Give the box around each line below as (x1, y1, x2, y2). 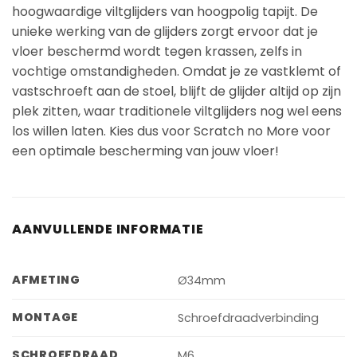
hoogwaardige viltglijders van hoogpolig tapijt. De (12, 2, 318, 21)
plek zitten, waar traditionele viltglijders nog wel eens (12, 101, 342, 120)
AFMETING (12, 271, 80, 288)
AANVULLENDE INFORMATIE (12, 219, 204, 238)
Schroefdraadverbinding (178, 309, 320, 326)
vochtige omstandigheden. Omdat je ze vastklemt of (12, 61, 341, 80)
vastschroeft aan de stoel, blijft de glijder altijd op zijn (12, 81, 341, 100)
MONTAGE (12, 308, 79, 325)
